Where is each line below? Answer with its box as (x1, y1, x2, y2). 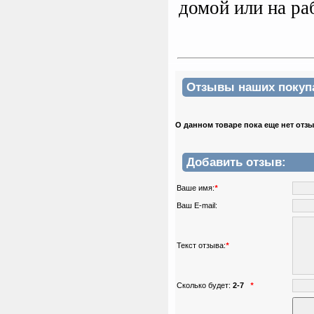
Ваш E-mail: (177, 200, 217, 210)
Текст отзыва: (177, 240, 226, 250)
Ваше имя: (177, 183, 214, 192)
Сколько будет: (177, 280, 233, 289)
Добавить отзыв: (186, 155, 286, 169)
